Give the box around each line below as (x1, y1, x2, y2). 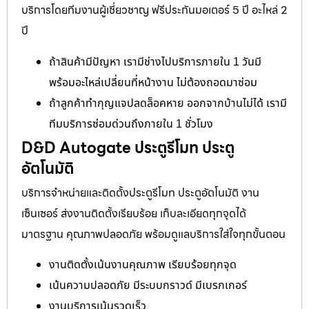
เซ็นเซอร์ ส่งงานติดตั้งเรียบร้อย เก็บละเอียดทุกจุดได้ (21, 204, 246, 222)
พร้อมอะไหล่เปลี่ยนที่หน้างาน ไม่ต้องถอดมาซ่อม (49, 74, 257, 91)
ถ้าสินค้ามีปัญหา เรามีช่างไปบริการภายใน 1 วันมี (49, 53, 261, 70)
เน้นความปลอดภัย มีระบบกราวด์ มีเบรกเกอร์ (49, 277, 247, 294)
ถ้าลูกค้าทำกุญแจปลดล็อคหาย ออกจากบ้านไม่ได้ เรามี (49, 94, 287, 112)
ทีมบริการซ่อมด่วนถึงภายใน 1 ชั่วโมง (49, 115, 213, 132)
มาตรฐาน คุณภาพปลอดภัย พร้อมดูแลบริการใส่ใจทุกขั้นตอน (21, 225, 286, 243)
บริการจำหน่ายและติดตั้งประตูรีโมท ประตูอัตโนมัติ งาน (21, 183, 259, 201)
